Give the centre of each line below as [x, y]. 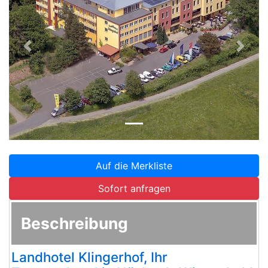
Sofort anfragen [134, 189]
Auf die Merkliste [134, 166]
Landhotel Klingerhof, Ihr [89, 257]
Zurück [43, 53]
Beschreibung [74, 223]
